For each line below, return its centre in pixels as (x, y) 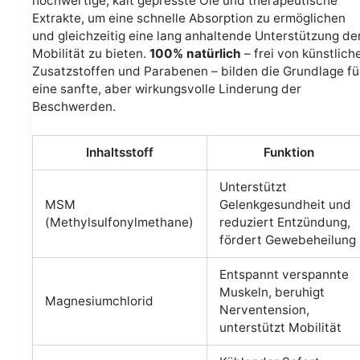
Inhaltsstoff (120, 153)
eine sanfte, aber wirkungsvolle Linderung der (167, 88)
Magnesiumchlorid (100, 301)
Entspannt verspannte (284, 275)
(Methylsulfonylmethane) (120, 223)
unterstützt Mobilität (281, 328)
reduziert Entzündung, (285, 223)
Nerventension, (265, 310)
